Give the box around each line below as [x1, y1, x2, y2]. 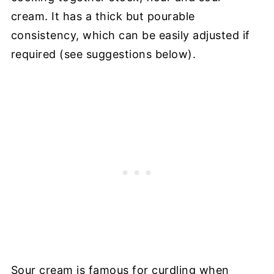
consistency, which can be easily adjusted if [10, 29, 250, 42]
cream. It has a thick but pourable [10, 10, 195, 23]
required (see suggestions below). [10, 48, 196, 61]
